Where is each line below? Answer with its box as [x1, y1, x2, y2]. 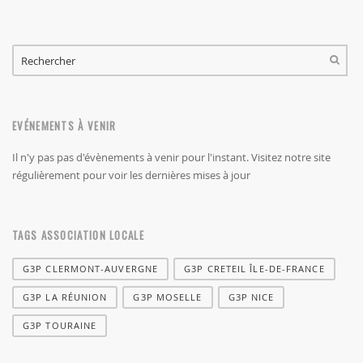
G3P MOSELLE [133, 291, 203, 304]
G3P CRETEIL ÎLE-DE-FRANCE [184, 263, 325, 275]
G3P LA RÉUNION [23, 291, 108, 304]
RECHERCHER [28, 84, 104, 100]
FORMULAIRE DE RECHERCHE [12, 43, 147, 60]
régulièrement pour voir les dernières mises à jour [12, 168, 250, 183]
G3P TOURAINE [23, 319, 97, 332]
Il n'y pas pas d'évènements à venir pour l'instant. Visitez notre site [12, 150, 331, 165]
